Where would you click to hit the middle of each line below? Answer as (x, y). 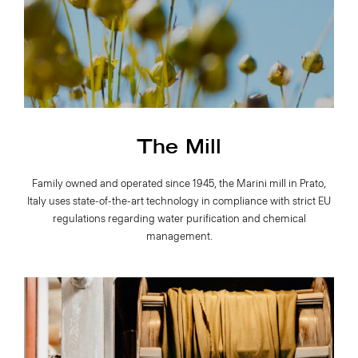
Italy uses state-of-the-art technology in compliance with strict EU (179, 201)
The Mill (179, 148)
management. (179, 237)
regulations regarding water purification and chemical (179, 219)
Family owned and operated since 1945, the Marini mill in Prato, (179, 184)
